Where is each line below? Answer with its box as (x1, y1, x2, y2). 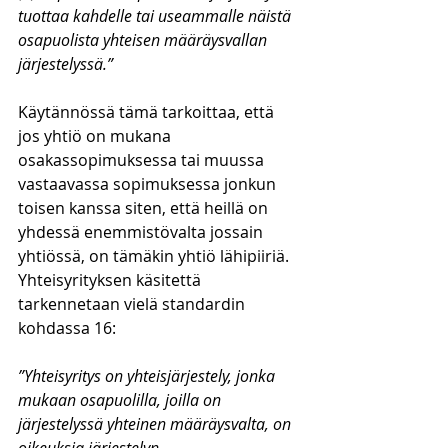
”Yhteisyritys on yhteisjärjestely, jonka (18, 365, 279, 387)
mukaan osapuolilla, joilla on (18, 389, 225, 411)
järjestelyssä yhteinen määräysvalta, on (18, 413, 295, 435)
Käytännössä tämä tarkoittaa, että (18, 101, 278, 123)
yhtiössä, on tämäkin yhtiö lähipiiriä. (18, 245, 293, 267)
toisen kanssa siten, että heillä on (18, 197, 272, 219)
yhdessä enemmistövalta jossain (18, 221, 267, 243)
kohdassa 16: (18, 317, 116, 339)
